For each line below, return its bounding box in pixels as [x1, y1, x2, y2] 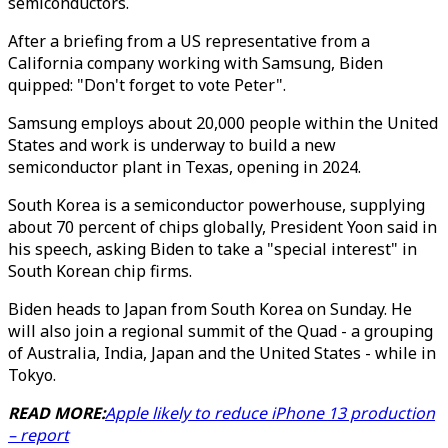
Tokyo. [8, 364, 56, 386]
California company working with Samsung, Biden [8, 52, 383, 74]
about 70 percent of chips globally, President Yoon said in [8, 216, 437, 238]
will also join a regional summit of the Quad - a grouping [8, 320, 433, 342]
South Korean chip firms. [8, 260, 192, 282]
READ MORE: [8, 402, 105, 424]
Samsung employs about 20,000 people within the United [8, 112, 438, 134]
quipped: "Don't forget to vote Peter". [8, 74, 286, 96]
